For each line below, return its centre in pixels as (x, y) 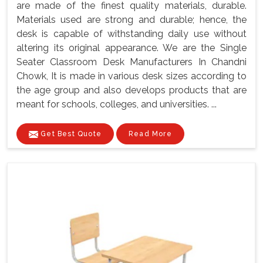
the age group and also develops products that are (131, 90)
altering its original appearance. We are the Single (131, 48)
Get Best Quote (70, 134)
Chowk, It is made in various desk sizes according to (131, 76)
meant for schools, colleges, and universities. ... (117, 104)
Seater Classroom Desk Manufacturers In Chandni (131, 62)
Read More (150, 134)
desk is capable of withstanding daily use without (131, 34)
